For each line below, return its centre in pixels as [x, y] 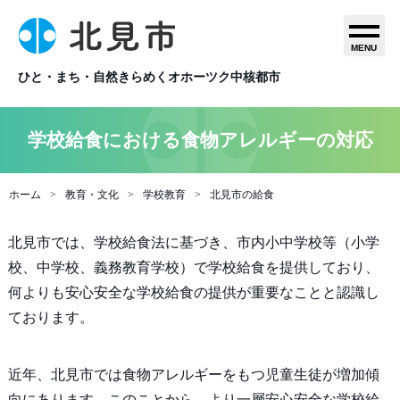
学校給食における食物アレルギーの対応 [200, 140]
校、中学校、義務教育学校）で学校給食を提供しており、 [193, 267]
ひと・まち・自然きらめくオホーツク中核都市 [149, 77]
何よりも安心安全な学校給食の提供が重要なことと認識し [193, 292]
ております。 [50, 317]
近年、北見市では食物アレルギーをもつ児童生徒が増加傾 [193, 375]
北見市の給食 [242, 195]
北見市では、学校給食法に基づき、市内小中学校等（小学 [193, 242]
